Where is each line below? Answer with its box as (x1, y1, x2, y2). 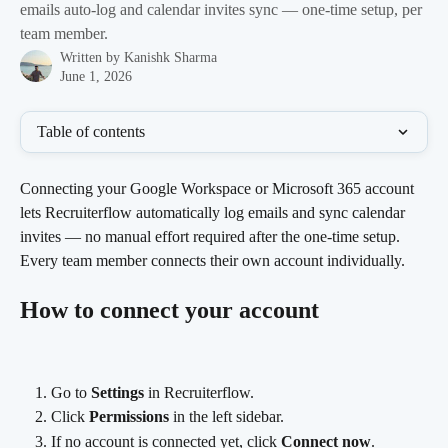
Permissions (89, 408, 169, 426)
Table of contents (37, 123, 145, 140)
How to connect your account (20, 297, 319, 324)
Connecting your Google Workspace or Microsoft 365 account (20, 180, 418, 197)
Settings (91, 383, 144, 401)
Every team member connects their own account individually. (20, 252, 405, 269)
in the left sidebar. (169, 408, 284, 426)
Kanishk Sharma (124, 50, 217, 65)
